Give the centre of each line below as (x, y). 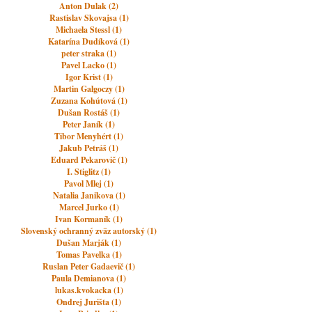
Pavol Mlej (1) (89, 184)
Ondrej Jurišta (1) (89, 302)
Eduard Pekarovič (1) (89, 160)
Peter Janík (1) (89, 124)
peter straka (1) (89, 53)
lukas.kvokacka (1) (89, 290)
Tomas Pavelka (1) (89, 255)
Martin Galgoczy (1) (89, 89)
